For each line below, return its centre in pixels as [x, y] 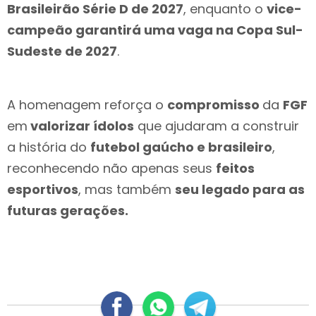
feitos [235, 169]
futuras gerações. [68, 211]
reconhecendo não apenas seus [111, 169]
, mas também [127, 190]
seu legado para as [240, 190]
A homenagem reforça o [87, 105]
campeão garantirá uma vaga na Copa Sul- [155, 30]
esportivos [43, 190]
